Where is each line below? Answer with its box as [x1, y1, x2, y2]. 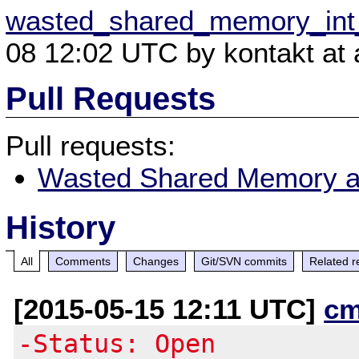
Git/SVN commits [201, 254, 288, 268]
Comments [55, 254, 111, 268]
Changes [133, 254, 179, 268]
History [6, 209, 116, 245]
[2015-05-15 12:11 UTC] [14, 292, 325, 325]
